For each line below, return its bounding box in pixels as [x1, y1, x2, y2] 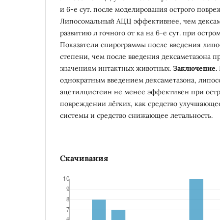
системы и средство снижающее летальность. [60, 110, 213, 120]
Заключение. [173, 63, 217, 73]
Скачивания [60, 153, 108, 163]
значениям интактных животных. [60, 63, 173, 73]
